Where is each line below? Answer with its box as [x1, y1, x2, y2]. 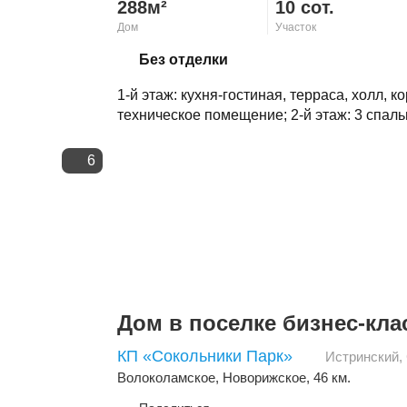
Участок [274, 21, 316, 35]
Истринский [325, 349, 399, 365]
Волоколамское [117, 370, 215, 386]
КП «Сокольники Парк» [117, 347, 293, 366]
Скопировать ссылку [157, 45, 278, 61]
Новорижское [223, 370, 306, 386]
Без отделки [139, 52, 228, 68]
